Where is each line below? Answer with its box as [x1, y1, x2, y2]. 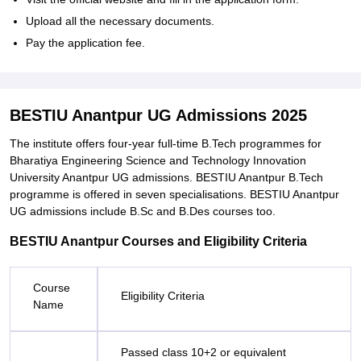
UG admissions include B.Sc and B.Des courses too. [10, 205, 276, 218]
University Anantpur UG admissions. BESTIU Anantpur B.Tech [10, 171, 323, 184]
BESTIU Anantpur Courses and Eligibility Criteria [10, 234, 307, 248]
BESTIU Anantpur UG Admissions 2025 [10, 106, 307, 124]
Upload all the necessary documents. [26, 15, 214, 27]
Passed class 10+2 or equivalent [121, 346, 286, 359]
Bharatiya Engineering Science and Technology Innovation [10, 154, 306, 167]
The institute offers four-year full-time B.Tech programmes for [10, 137, 322, 150]
